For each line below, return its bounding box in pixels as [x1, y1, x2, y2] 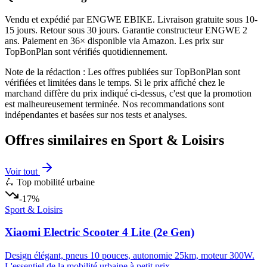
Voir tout [5, 166, 40, 176]
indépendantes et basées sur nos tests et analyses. [5, 109, 187, 120]
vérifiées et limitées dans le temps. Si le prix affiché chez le [5, 77, 225, 88]
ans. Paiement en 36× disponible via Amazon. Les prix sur [5, 35, 223, 46]
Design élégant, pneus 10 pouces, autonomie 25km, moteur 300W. [5, 250, 254, 261]
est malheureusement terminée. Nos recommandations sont [5, 98, 224, 109]
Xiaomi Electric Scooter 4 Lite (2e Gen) [5, 226, 194, 239]
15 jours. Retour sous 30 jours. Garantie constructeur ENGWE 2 [5, 24, 247, 35]
